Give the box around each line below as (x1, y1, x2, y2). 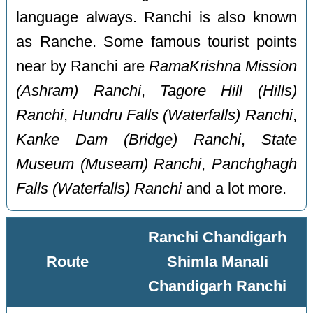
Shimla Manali (166, 254, 268, 271)
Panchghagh (211, 155, 297, 173)
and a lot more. (182, 180, 287, 197)
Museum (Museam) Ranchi (16, 155, 202, 173)
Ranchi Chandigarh (148, 229, 287, 247)
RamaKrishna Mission (148, 57, 297, 75)
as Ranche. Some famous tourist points (16, 33, 297, 50)
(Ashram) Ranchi (16, 82, 141, 99)
